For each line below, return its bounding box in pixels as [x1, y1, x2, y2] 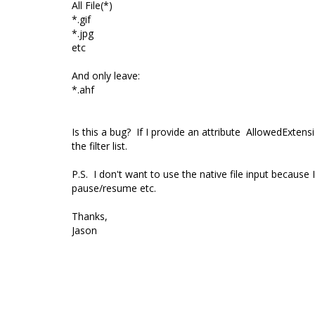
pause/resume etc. [72, 181, 159, 195]
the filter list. [72, 139, 127, 153]
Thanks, [72, 210, 108, 223]
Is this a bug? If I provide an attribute [72, 125, 243, 139]
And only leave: [72, 69, 140, 82]
